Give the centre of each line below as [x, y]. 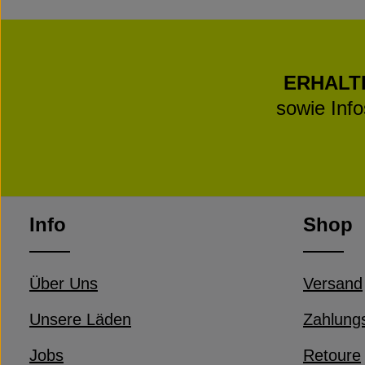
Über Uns [64, 284]
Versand [333, 284]
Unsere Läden [80, 319]
